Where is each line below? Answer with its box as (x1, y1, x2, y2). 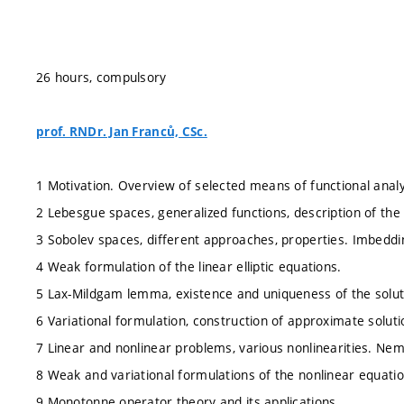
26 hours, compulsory (36, 68, 167, 86)
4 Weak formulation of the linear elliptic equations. (36, 257, 342, 275)
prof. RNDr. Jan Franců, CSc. (36, 123, 207, 140)
